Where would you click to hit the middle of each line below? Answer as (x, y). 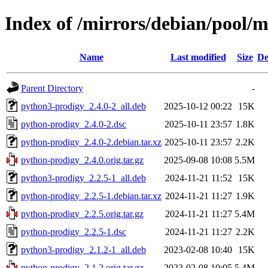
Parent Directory (52, 88)
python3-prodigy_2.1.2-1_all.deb (83, 249)
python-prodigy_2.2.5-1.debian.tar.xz (91, 196)
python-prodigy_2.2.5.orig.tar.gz (82, 214)
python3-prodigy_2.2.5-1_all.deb (83, 178)
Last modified (198, 57)
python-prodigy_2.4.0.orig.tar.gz (82, 160)
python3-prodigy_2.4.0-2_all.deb (83, 106)
